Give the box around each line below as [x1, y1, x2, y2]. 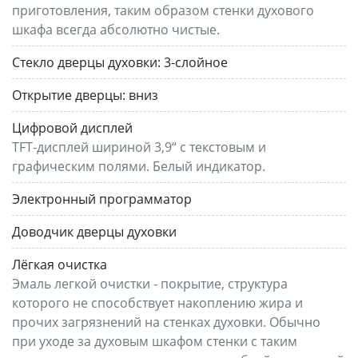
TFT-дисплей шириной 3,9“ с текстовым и [12, 137, 266, 156]
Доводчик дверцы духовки [12, 222, 177, 241]
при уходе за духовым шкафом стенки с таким [12, 332, 297, 350]
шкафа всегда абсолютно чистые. [12, 20, 220, 38]
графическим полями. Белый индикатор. [12, 157, 265, 175]
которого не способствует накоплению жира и [12, 293, 303, 312]
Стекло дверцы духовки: [12, 53, 161, 71]
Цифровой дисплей [12, 118, 133, 137]
